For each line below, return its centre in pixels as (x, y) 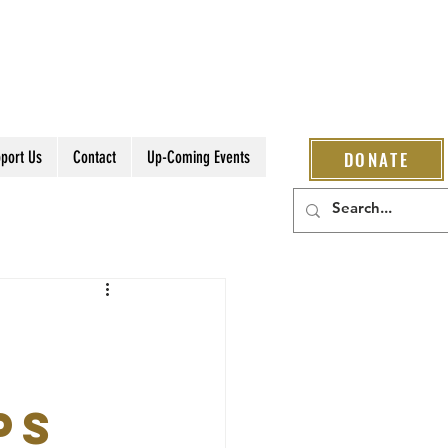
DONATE (376, 159)
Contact (94, 157)
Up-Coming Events (198, 157)
